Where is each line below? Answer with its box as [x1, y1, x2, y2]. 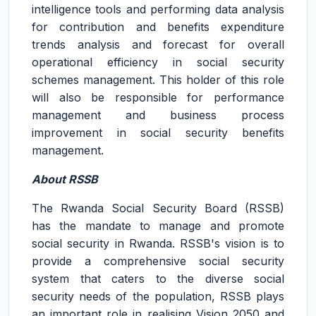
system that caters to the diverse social [32, 272, 284, 286]
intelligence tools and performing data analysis [32, 2, 284, 16]
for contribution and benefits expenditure [32, 20, 284, 34]
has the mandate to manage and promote [32, 219, 284, 233]
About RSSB [32, 172, 98, 186]
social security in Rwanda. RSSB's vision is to [32, 236, 284, 250]
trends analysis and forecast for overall [32, 37, 284, 51]
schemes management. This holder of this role [32, 73, 284, 87]
